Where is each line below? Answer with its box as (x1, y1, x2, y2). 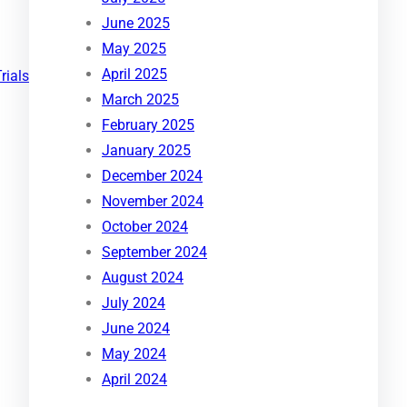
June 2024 (102, 320, 170, 338)
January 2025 (102, 142, 191, 160)
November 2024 (102, 193, 203, 211)
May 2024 (102, 345, 166, 363)
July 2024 (102, 294, 165, 313)
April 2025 (102, 65, 167, 84)
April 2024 (102, 371, 167, 389)
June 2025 (102, 15, 170, 33)
